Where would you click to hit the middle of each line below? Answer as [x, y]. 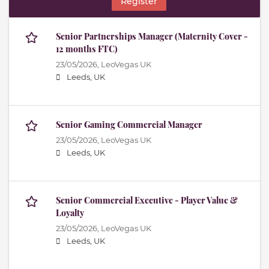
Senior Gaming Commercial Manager [129, 125]
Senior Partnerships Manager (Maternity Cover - [152, 37]
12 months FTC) [87, 49]
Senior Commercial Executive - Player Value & [147, 201]
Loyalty [70, 213]
